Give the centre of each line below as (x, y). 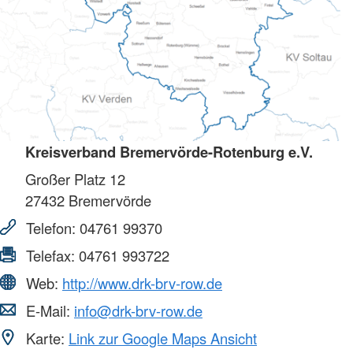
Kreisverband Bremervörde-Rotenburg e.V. (169, 151)
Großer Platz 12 (75, 178)
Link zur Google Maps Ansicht (163, 338)
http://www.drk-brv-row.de (142, 282)
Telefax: (50, 255)
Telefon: (51, 227)
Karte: (45, 338)
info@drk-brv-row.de (138, 310)
